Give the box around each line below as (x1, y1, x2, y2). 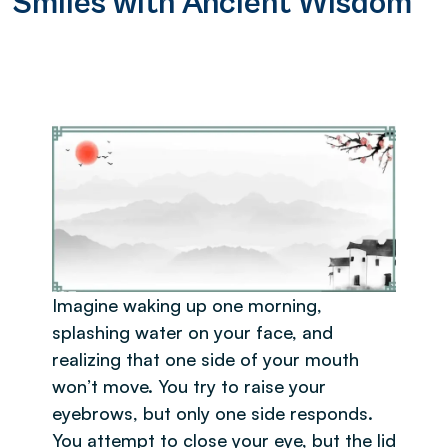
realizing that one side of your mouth (52, 347, 359, 370)
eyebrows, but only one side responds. (52, 401, 373, 424)
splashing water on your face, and (52, 320, 333, 343)
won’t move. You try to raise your (52, 374, 326, 397)
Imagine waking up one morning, (52, 293, 322, 316)
